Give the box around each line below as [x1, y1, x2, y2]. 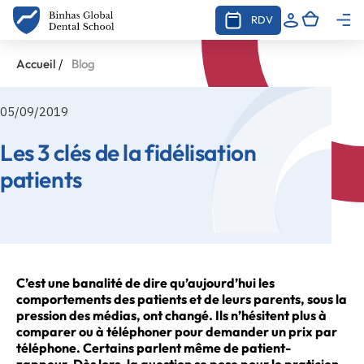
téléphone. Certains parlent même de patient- [16, 339, 291, 356]
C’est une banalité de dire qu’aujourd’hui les [16, 274, 275, 291]
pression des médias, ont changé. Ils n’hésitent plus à [16, 306, 327, 323]
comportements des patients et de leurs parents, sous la [16, 290, 347, 307]
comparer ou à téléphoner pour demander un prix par [16, 323, 337, 340]
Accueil [16, 56, 55, 71]
